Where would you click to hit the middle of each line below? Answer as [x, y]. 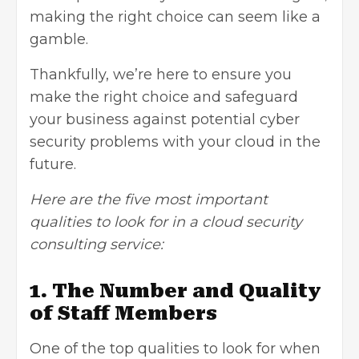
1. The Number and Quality [175, 290]
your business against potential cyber [165, 119]
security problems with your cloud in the [175, 141]
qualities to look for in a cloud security [166, 222]
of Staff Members [123, 313]
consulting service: [97, 244]
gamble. [59, 39]
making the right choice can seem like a [175, 16]
